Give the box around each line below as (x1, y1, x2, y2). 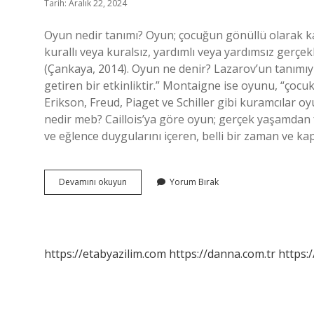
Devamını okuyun (59, 176, 127, 188)
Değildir (126, 213, 158, 225)
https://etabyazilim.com (44, 246, 166, 261)
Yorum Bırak (170, 176, 219, 188)
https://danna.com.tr (169, 246, 275, 261)
